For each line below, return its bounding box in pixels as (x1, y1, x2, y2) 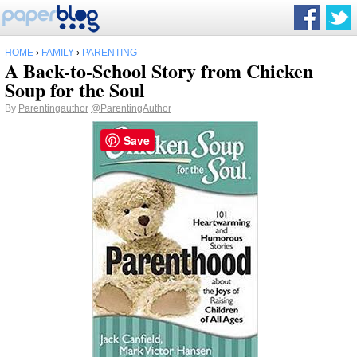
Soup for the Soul (5, 76, 145, 104)
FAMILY (41, 47, 74, 58)
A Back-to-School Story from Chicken (5, 57, 313, 84)
